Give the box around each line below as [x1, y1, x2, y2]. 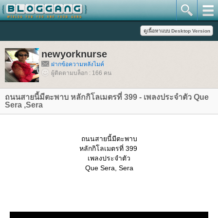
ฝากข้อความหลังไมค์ [51, 61, 104, 68]
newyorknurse [41, 49, 107, 59]
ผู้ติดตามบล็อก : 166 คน [51, 70, 111, 76]
